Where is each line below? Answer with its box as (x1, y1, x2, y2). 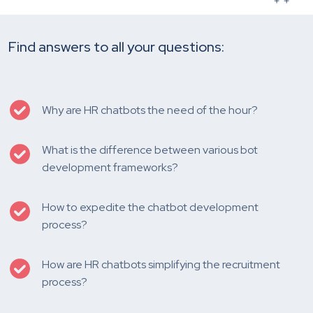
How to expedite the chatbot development (42, 199, 259, 214)
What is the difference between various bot (42, 142, 258, 157)
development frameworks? (42, 159, 178, 175)
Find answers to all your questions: (8, 37, 224, 56)
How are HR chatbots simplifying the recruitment (42, 256, 280, 272)
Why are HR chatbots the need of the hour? (42, 102, 258, 117)
